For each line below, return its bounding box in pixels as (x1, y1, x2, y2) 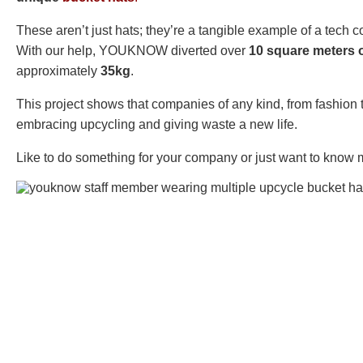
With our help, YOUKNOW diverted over (16, 44, 249, 58)
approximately (16, 64, 100, 79)
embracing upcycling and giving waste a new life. (16, 117, 297, 132)
